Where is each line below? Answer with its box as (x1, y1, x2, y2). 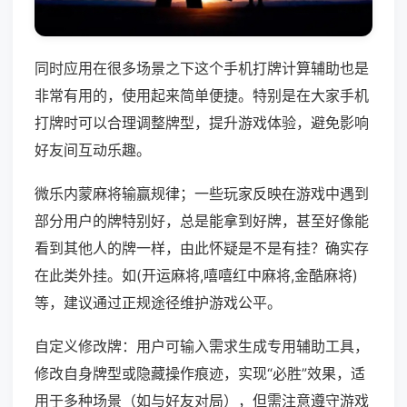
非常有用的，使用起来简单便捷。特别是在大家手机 (35, 86, 369, 105)
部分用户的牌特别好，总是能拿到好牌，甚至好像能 (35, 212, 369, 231)
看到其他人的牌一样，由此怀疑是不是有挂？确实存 (35, 239, 369, 258)
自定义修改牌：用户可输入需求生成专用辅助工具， (35, 337, 369, 356)
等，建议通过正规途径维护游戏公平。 (35, 293, 282, 313)
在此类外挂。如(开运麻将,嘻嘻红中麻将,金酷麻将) (35, 266, 358, 285)
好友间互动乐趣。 (35, 141, 151, 160)
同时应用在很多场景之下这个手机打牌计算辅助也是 (35, 59, 369, 78)
